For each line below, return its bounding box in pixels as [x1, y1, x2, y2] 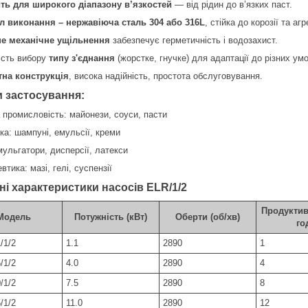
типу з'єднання [49, 52, 115, 63]
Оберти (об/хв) [175, 211, 240, 222]
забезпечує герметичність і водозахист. [110, 34, 278, 45]
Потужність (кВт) [74, 211, 147, 222]
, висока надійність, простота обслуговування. [69, 70, 263, 81]
